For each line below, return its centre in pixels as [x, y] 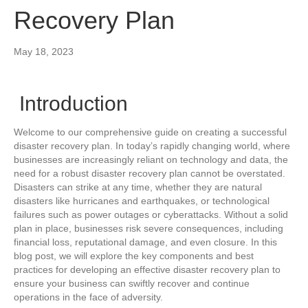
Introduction [71, 103]
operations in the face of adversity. [88, 297]
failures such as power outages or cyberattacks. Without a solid [151, 214]
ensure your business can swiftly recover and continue [132, 283]
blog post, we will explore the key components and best [134, 255]
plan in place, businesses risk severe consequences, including [148, 228]
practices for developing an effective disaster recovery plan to [147, 269]
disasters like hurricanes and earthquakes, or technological [142, 200]
